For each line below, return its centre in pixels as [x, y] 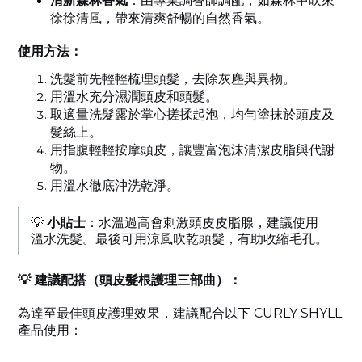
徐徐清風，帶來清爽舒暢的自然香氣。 [160, 18]
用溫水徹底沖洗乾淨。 [115, 185]
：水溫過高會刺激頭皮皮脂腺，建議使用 [202, 223]
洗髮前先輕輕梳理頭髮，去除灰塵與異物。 [173, 79]
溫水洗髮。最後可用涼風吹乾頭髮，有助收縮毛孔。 [179, 239]
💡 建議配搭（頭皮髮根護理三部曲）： [130, 280]
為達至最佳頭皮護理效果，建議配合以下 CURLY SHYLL [180, 314]
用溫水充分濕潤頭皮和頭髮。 [134, 97]
